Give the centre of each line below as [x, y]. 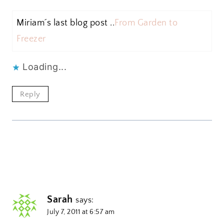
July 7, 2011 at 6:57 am [81, 212]
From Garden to [146, 23]
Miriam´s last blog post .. [65, 23]
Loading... [44, 66]
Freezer [31, 39]
